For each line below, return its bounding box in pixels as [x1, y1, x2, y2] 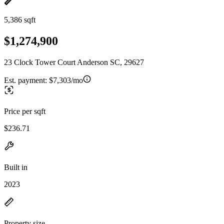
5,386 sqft [4, 15, 35, 24]
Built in [4, 162, 27, 171]
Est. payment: [4, 75, 49, 84]
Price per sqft [4, 106, 45, 115]
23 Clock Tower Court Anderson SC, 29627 [4, 57, 144, 66]
